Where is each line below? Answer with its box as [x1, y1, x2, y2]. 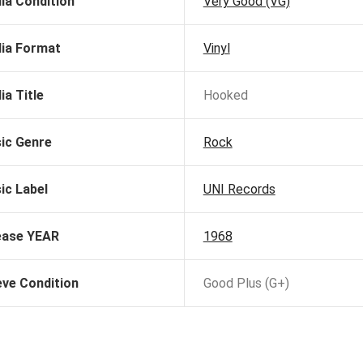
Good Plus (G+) [203, 275, 289, 292]
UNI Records [203, 181, 275, 198]
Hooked [203, 88, 248, 104]
